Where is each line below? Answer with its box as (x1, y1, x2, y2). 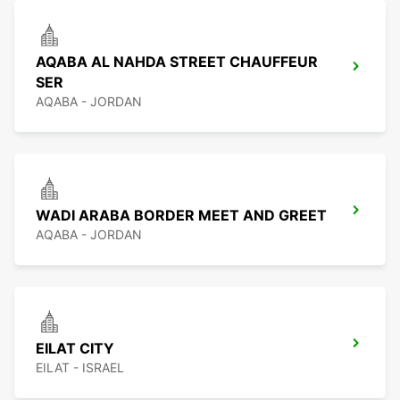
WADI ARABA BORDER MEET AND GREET (36, 206, 327, 225)
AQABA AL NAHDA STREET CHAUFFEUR (36, 53, 318, 71)
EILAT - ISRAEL (36, 360, 124, 376)
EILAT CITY (36, 339, 114, 358)
